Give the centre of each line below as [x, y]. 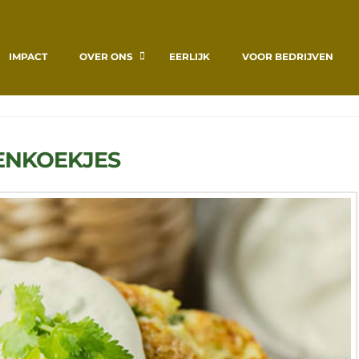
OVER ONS [107, 56]
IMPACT [28, 56]
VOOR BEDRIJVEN [288, 56]
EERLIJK [190, 56]
